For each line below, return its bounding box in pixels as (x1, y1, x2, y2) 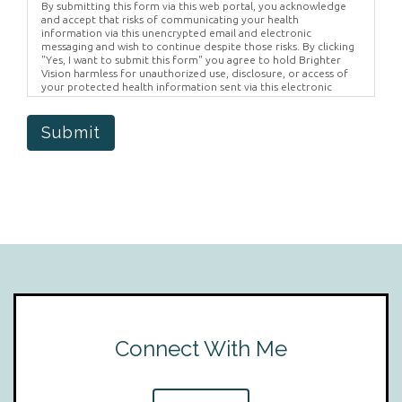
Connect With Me (115, 336, 287, 362)
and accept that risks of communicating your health (41, 13, 299, 25)
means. (41, 94, 76, 106)
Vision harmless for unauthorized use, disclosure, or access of (41, 67, 348, 79)
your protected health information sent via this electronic (41, 81, 332, 92)
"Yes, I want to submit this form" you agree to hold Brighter (41, 54, 341, 66)
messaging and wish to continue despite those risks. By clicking (41, 40, 354, 52)
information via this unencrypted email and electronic (41, 27, 311, 39)
